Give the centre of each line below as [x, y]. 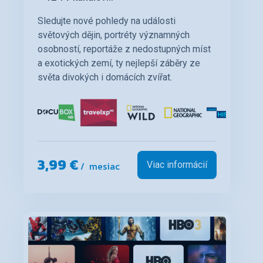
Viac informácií [177, 164]
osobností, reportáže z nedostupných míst [124, 49]
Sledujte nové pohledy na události [107, 21]
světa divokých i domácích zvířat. [105, 77]
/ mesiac [99, 166]
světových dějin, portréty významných [114, 35]
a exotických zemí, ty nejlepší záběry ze [119, 63]
